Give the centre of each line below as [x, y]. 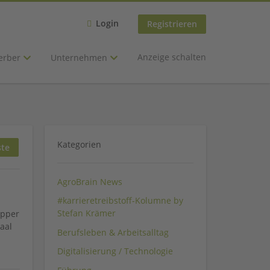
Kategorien [79, 144]
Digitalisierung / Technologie [115, 251]
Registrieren [172, 24]
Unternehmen [80, 58]
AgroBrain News [90, 181]
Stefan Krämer [86, 213]
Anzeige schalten [172, 57]
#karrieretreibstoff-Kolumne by [120, 201]
